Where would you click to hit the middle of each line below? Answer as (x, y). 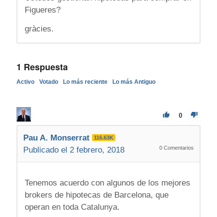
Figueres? (42, 10)
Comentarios (178, 148)
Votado (48, 82)
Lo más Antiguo (134, 82)
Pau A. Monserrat (56, 138)
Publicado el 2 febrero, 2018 (74, 150)
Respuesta (44, 67)
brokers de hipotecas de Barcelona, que (96, 195)
